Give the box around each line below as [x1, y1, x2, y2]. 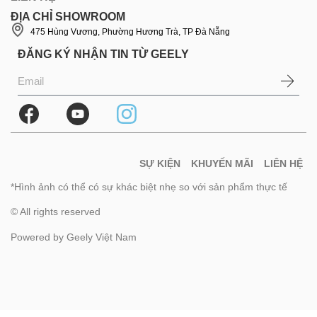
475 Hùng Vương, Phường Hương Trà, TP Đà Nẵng [30, 26, 230, 37]
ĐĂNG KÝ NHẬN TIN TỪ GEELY [18, 47, 189, 60]
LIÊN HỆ [264, 157, 303, 169]
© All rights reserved [11, 206, 100, 218]
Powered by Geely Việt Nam [11, 231, 137, 243]
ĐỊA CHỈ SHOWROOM [11, 10, 125, 23]
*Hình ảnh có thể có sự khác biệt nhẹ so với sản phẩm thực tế [11, 180, 287, 192]
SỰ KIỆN [139, 157, 180, 169]
